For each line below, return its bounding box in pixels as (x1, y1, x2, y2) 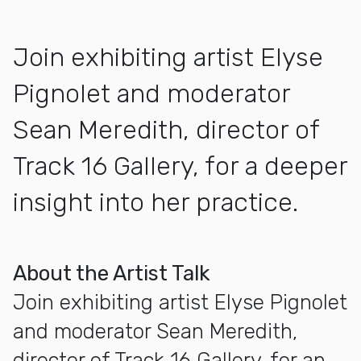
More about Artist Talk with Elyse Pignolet (2, 255, 256, 274)
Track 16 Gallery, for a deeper (13, 150, 347, 181)
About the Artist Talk (13, 260, 210, 286)
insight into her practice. (13, 186, 298, 218)
